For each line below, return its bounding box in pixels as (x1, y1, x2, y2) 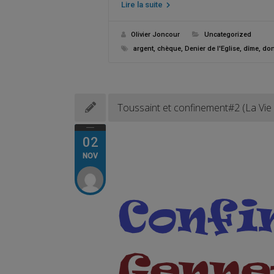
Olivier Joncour (131, 31, 180, 39)
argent (133, 45, 154, 53)
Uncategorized (204, 31, 251, 39)
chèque (157, 45, 181, 53)
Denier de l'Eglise (185, 45, 240, 53)
